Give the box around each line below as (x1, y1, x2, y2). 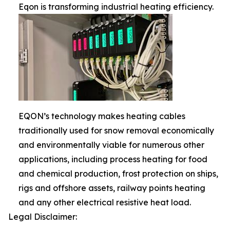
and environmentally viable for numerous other (18, 140, 204, 150)
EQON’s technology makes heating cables (18, 111, 185, 121)
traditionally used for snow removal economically (18, 125, 214, 136)
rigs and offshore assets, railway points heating (18, 183, 205, 193)
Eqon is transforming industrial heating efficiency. (18, 2, 214, 12)
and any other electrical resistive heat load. (18, 197, 191, 207)
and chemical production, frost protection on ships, (18, 168, 218, 179)
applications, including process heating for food (18, 154, 207, 164)
